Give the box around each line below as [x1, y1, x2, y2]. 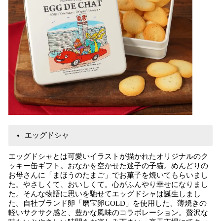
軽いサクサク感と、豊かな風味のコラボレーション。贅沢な [8, 209, 208, 217]
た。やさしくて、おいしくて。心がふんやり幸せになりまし [8, 181, 208, 188]
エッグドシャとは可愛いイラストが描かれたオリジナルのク [8, 152, 208, 160]
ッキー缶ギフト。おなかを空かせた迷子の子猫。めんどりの [8, 162, 208, 170]
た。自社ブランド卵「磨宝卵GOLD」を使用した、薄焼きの [8, 199, 207, 207]
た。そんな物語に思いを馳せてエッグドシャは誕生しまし [8, 190, 201, 198]
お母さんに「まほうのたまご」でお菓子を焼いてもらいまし [8, 171, 208, 179]
